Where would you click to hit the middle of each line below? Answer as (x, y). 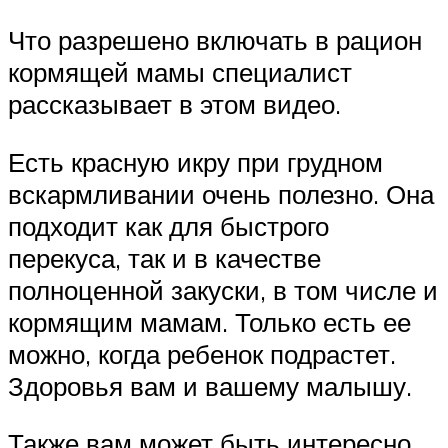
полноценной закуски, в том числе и (223, 289)
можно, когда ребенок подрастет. (202, 353)
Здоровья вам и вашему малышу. (210, 385)
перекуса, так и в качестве (164, 257)
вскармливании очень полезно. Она (221, 193)
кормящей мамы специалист (180, 72)
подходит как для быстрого (168, 225)
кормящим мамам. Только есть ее (209, 321)
